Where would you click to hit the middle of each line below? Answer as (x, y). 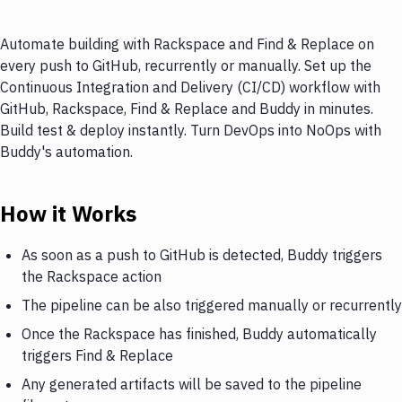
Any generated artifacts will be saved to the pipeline (192, 384)
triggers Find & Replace (97, 355)
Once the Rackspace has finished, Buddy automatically (199, 333)
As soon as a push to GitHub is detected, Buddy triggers (202, 254)
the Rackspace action (92, 276)
